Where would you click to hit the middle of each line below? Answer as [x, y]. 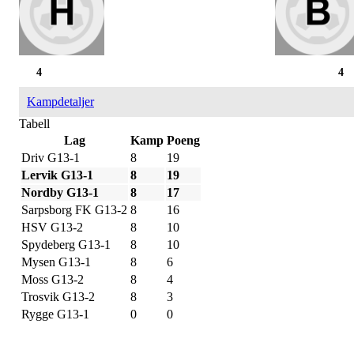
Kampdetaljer [60, 101]
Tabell [34, 123]
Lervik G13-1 [57, 175]
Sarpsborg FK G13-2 [74, 209]
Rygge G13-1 [55, 314]
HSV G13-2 [52, 227]
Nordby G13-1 [60, 192]
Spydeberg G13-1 [66, 244]
